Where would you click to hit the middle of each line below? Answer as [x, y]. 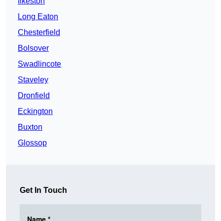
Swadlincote [39, 64]
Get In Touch [43, 190]
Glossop [32, 143]
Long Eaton [38, 17]
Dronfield [34, 96]
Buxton [30, 127]
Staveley [33, 80]
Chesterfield [39, 33]
